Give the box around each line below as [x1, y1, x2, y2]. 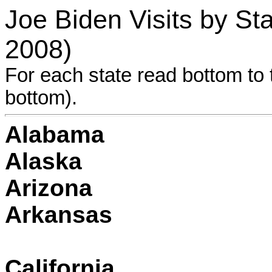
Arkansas [5, 202, 112, 228]
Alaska [5, 148, 82, 174]
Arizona [5, 175, 92, 201]
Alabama [5, 121, 104, 148]
